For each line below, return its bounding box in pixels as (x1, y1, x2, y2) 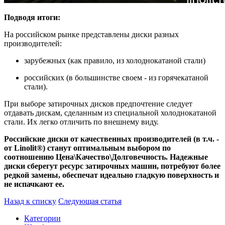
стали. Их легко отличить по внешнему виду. (4, 117, 159, 126)
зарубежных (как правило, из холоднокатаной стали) (24, 56, 205, 65)
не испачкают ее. (4, 179, 72, 188)
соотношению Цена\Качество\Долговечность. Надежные (4, 152, 208, 161)
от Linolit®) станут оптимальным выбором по (4, 143, 171, 152)
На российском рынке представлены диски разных (4, 30, 179, 39)
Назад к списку (4, 196, 56, 205)
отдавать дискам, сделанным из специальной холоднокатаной (4, 108, 216, 117)
